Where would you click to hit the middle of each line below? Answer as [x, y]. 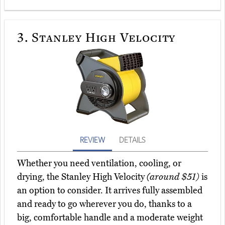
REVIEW [92, 140]
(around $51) [173, 177]
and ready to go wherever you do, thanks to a [104, 204]
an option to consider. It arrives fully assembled [110, 191]
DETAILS [132, 140]
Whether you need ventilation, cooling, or [99, 163]
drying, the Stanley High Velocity [82, 177]
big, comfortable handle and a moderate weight [110, 218]
